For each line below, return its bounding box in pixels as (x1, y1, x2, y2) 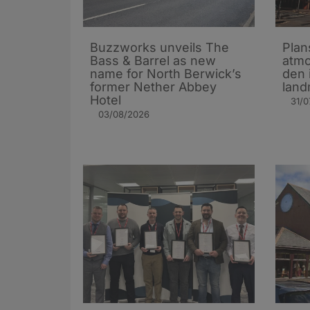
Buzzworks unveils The (90, 39, 229, 55)
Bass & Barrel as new (90, 53, 216, 68)
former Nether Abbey (90, 79, 217, 94)
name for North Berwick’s (90, 66, 241, 81)
